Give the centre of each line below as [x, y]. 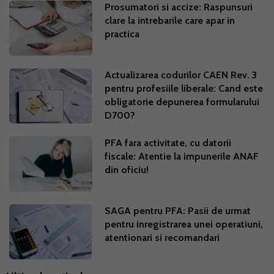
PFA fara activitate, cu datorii [168, 143]
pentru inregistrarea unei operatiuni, [184, 224]
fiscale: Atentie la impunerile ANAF [182, 157]
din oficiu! [127, 170]
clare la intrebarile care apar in [170, 21]
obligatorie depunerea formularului [182, 102]
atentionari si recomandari [162, 238]
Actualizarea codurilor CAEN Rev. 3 [181, 75]
